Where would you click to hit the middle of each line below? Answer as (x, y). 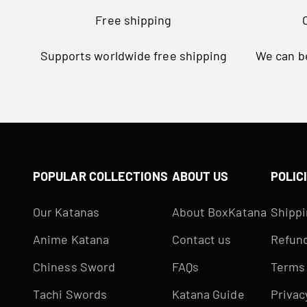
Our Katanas (66, 211)
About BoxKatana (219, 211)
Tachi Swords (70, 294)
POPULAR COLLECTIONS (100, 176)
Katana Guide (208, 294)
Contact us (201, 239)
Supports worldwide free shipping (134, 55)
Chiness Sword (74, 266)
